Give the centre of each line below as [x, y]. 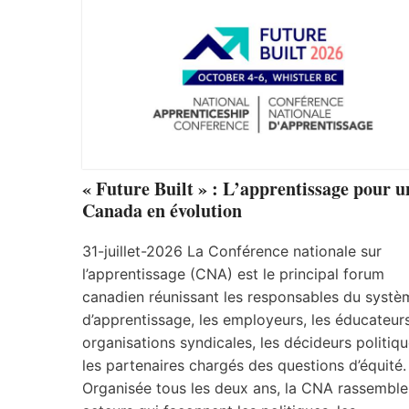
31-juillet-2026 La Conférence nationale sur [232, 251]
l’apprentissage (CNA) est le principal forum [233, 273]
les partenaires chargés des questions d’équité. [244, 365]
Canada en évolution [162, 210]
